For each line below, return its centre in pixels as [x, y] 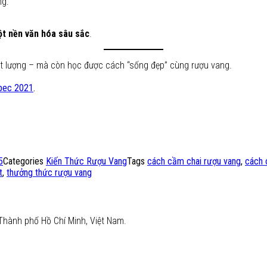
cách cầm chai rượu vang [194, 162]
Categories [24, 162]
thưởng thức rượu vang [49, 173]
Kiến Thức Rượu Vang [86, 162]
